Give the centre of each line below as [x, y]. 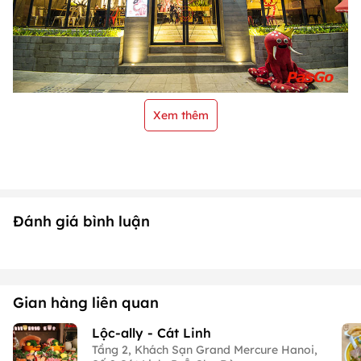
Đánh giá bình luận [81, 221]
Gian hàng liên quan [86, 302]
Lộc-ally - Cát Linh [152, 332]
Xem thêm [180, 115]
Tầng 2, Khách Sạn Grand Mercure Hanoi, [205, 349]
